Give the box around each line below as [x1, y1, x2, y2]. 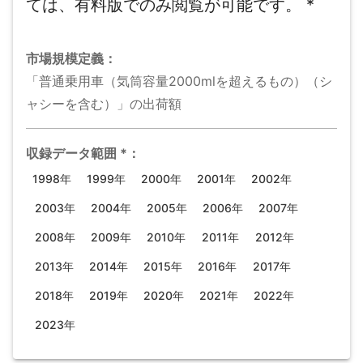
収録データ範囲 [26, 145, 117, 161]
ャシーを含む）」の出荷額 [26, 96, 181, 112]
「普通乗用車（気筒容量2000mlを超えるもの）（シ [26, 73, 332, 89]
